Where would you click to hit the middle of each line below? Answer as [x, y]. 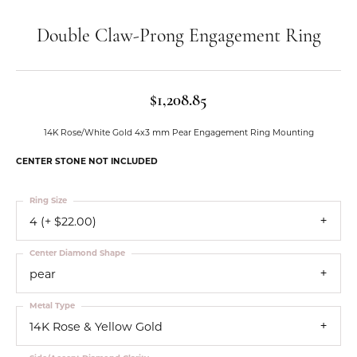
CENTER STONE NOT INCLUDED [87, 161]
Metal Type [52, 306]
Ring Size [48, 200]
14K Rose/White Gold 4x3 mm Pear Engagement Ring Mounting [178, 133]
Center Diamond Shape [77, 253]
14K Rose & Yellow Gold [96, 327]
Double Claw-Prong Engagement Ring [178, 37]
